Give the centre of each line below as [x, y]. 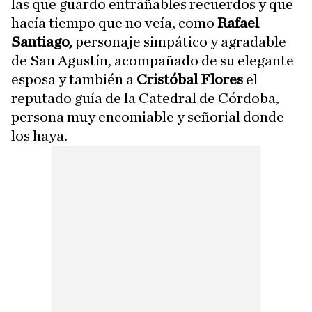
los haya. [39, 135]
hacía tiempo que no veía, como [114, 23]
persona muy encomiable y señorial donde [148, 117]
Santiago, [42, 41]
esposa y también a [74, 79]
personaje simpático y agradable [179, 41]
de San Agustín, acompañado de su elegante [153, 60]
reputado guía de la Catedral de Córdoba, [145, 98]
